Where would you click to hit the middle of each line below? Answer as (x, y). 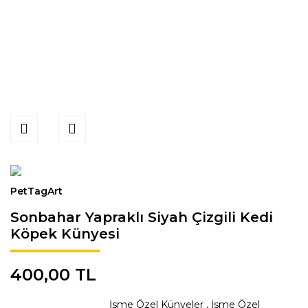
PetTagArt (36, 191)
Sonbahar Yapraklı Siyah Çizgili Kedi (142, 217)
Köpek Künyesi (65, 234)
